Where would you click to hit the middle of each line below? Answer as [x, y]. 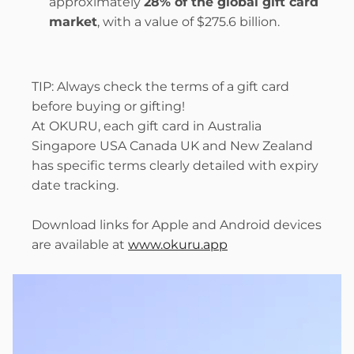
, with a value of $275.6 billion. [188, 22]
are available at [80, 245]
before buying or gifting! [108, 106]
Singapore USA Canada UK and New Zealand [172, 146]
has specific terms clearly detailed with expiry [175, 166]
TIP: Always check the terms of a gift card [160, 87]
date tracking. [75, 185]
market [73, 22]
